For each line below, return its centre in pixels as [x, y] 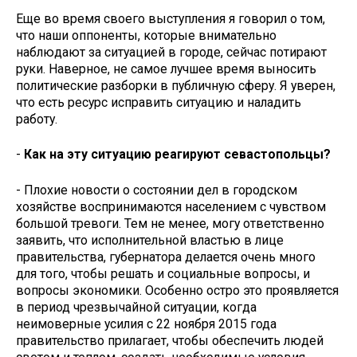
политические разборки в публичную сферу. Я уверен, [176, 85]
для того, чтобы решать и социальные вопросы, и [163, 274]
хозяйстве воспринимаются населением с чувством [171, 207]
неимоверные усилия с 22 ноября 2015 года [146, 324]
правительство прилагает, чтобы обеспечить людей [170, 341]
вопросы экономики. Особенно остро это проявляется [177, 291]
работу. [37, 119]
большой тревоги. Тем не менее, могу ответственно [170, 224]
